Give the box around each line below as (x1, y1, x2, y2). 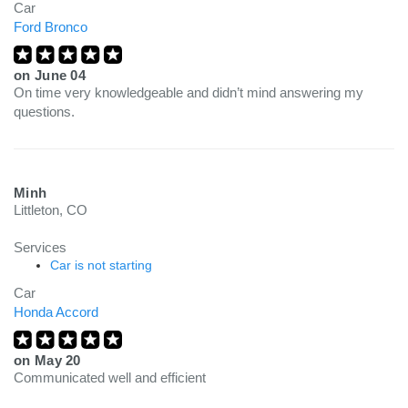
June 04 (34, 67, 87, 83)
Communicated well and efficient (14, 370, 206, 385)
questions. (14, 104, 75, 119)
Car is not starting (50, 258, 152, 272)
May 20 (34, 352, 81, 368)
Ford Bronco (14, 19, 87, 35)
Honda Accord (14, 304, 98, 320)
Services (14, 240, 66, 255)
